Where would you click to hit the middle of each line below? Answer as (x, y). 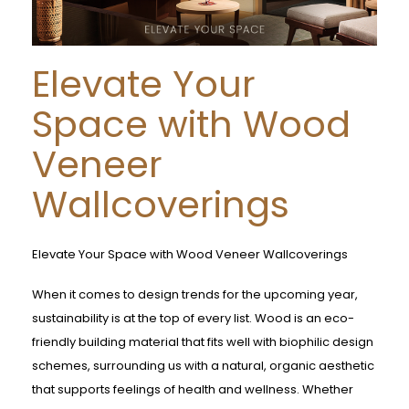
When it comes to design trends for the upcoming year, (195, 295)
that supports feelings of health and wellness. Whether (193, 390)
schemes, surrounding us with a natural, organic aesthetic (203, 366)
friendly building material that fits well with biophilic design (203, 342)
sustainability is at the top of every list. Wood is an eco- (193, 319)
